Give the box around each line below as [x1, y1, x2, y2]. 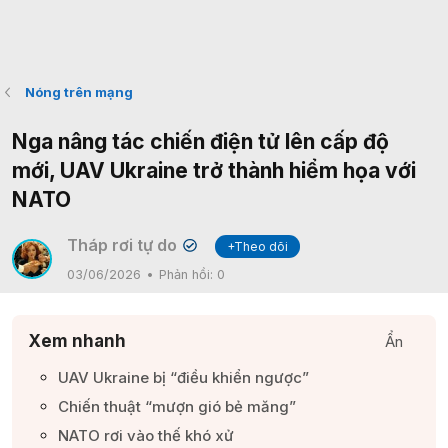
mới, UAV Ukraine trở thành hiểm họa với [12, 158, 416, 183]
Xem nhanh [28, 331, 126, 351]
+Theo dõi [227, 239, 289, 254]
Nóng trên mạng [24, 84, 133, 100]
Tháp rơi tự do [67, 235, 177, 255]
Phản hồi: [159, 267, 217, 282]
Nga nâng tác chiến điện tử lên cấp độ [12, 129, 389, 154]
